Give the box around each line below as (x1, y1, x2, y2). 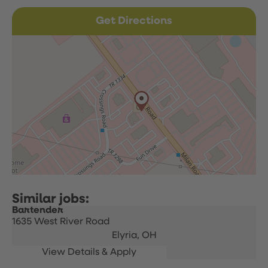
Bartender (12, 206, 63, 215)
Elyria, (111, 231, 142, 240)
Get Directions (96, 16, 172, 26)
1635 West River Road (12, 217, 110, 227)
